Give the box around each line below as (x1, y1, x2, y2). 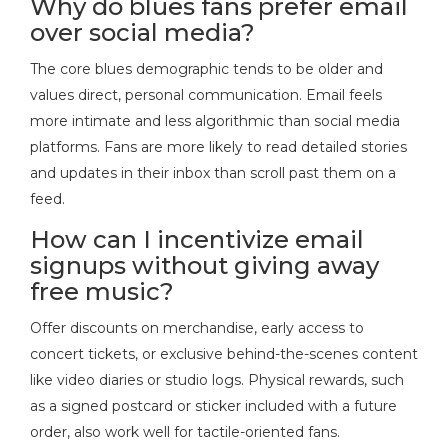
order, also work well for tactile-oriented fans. (30, 422, 340, 441)
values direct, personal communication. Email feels (30, 85, 382, 104)
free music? (30, 276, 174, 306)
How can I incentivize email (30, 224, 364, 254)
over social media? (30, 17, 255, 47)
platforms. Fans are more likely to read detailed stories (30, 137, 407, 156)
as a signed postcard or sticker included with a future (30, 396, 397, 415)
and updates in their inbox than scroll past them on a (30, 163, 396, 182)
